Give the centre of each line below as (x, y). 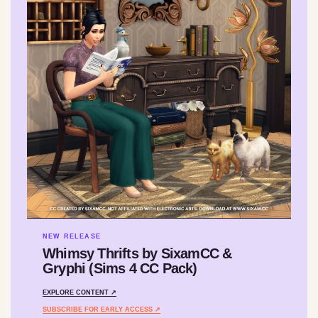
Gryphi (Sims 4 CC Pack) (120, 268)
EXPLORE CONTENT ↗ (79, 292)
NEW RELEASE (72, 236)
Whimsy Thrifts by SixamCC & (137, 253)
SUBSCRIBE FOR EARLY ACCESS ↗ (102, 309)
